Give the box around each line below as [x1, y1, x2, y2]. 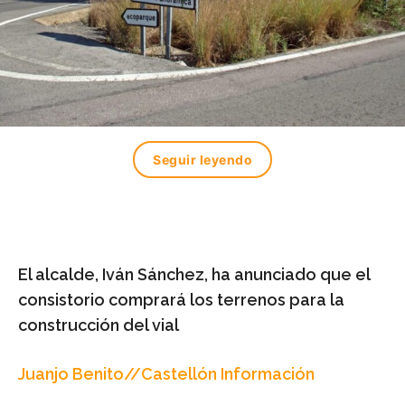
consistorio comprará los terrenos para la [18, 290, 344, 310]
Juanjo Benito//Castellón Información [18, 364, 315, 384]
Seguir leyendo [153, 152, 252, 168]
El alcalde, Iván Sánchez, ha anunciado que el [18, 265, 370, 285]
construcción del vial [18, 316, 179, 335]
